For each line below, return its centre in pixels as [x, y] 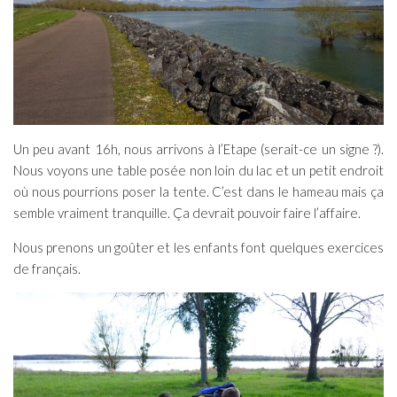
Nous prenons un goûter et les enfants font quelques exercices [198, 248]
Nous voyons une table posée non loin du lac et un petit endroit [198, 171]
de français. [47, 269]
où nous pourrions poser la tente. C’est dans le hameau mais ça [198, 192]
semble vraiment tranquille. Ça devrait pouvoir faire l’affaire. [187, 213]
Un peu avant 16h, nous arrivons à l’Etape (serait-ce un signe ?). [198, 149]
